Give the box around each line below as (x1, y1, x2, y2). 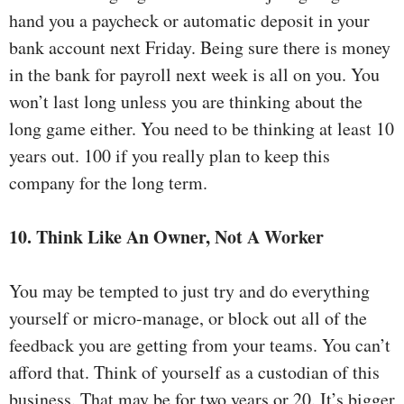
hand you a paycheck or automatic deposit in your (9, 8, 370, 33)
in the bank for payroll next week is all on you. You (9, 62, 380, 87)
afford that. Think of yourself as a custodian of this (9, 360, 380, 385)
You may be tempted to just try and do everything (9, 279, 370, 304)
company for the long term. (9, 170, 207, 196)
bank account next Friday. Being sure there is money (9, 35, 390, 60)
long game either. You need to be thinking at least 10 (9, 116, 394, 142)
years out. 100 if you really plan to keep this (9, 143, 330, 169)
